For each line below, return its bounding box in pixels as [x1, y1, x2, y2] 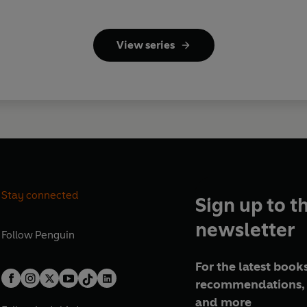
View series [116, 38, 175, 51]
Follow [1, 228, 36, 241]
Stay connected [1, 188, 79, 201]
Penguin [35, 228, 75, 241]
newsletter [195, 217, 295, 241]
